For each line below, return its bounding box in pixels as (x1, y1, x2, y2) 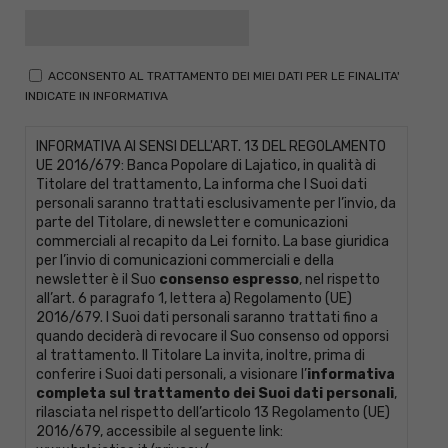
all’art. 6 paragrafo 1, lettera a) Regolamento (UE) (36, 290, 352, 308)
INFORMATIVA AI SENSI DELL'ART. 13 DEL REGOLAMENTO (36, 138, 386, 156)
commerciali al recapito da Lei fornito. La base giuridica (36, 233, 389, 251)
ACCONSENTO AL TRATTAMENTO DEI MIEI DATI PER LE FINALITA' (48, 68, 400, 83)
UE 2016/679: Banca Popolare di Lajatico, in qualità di (36, 157, 376, 175)
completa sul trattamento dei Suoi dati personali (36, 385, 394, 403)
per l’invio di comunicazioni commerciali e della (36, 252, 334, 270)
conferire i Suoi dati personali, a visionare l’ (36, 366, 307, 384)
